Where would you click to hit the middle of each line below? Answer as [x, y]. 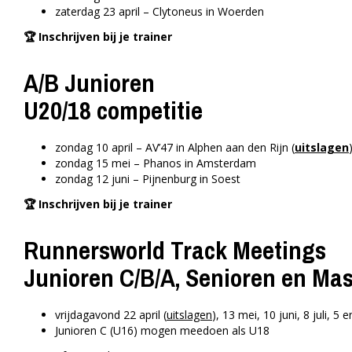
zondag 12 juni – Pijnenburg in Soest [148, 179]
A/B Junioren [89, 83]
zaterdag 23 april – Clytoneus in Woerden [159, 12]
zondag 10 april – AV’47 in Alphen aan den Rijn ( [175, 148]
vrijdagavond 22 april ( [111, 315]
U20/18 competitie [113, 111]
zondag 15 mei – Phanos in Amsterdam [156, 163]
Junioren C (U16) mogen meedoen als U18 [162, 331]
